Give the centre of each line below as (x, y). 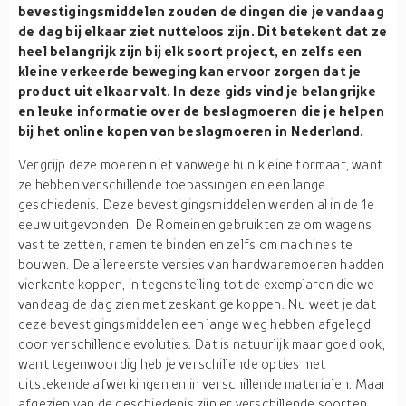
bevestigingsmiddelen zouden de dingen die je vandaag (201, 11)
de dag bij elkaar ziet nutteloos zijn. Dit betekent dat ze (203, 31)
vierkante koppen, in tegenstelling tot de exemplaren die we (197, 284)
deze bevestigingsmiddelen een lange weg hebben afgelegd (195, 324)
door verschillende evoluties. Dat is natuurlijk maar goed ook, (202, 343)
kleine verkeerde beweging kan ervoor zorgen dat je (190, 71)
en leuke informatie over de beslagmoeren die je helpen (202, 111)
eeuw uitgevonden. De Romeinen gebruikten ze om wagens (195, 224)
